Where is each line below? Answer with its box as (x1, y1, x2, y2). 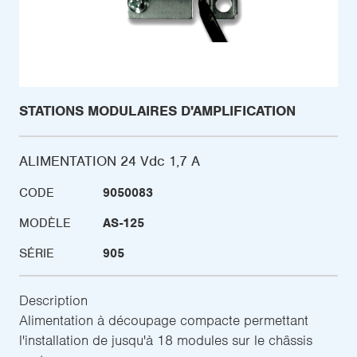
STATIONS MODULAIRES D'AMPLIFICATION (19, 102, 296, 120)
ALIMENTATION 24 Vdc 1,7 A (19, 152, 200, 171)
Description (19, 292, 88, 310)
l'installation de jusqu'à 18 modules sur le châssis (19, 331, 312, 350)
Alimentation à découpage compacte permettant (19, 312, 308, 330)
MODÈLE (19, 215, 71, 232)
